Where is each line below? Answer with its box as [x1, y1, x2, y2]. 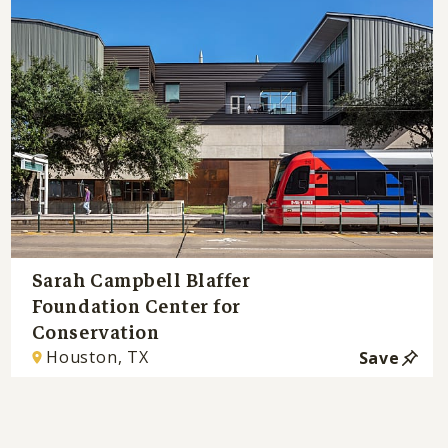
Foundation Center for [31, 290, 241, 322]
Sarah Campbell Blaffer [31, 264, 251, 296]
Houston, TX [45, 346, 149, 369]
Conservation [31, 316, 160, 348]
